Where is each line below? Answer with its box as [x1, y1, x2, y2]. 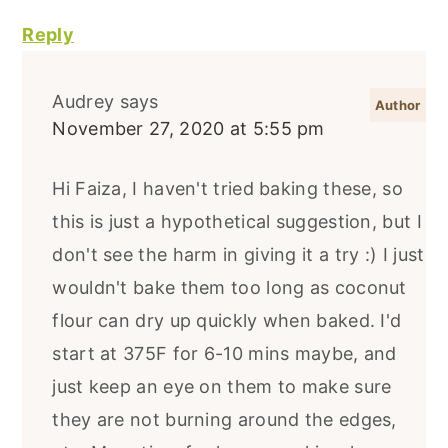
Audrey [52, 90, 115, 112]
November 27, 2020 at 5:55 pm [52, 117, 325, 139]
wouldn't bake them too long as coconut [52, 276, 407, 298]
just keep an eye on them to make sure [52, 375, 392, 397]
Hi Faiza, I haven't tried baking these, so [52, 177, 403, 199]
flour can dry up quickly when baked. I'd [52, 309, 402, 331]
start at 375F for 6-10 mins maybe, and [52, 342, 397, 364]
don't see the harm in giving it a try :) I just [52, 243, 425, 265]
